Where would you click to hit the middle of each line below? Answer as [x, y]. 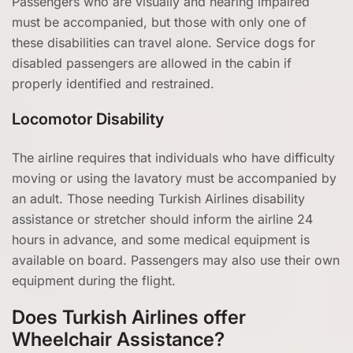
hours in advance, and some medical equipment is [161, 240]
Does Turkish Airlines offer [129, 317]
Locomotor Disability [88, 119]
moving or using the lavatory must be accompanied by [174, 178]
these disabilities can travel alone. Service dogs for [163, 43]
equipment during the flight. [94, 281]
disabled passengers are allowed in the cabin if [152, 63]
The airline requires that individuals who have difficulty [173, 158]
